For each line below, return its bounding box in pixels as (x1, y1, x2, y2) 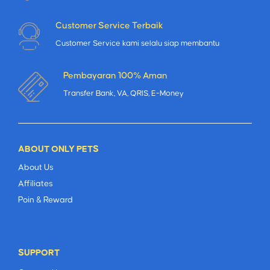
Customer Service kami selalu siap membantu (55, 39, 219, 48)
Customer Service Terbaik (55, 20, 163, 30)
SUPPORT (18, 248, 60, 258)
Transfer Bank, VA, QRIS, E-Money (63, 89, 184, 98)
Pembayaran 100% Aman (63, 71, 168, 81)
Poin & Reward (18, 195, 73, 204)
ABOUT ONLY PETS (18, 144, 99, 154)
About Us (18, 163, 54, 172)
